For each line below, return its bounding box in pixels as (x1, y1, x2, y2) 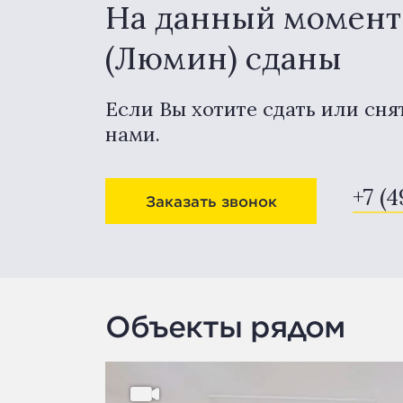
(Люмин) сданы (105, 38, 342, 78)
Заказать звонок (145, 192, 277, 210)
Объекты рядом (105, 309, 345, 343)
